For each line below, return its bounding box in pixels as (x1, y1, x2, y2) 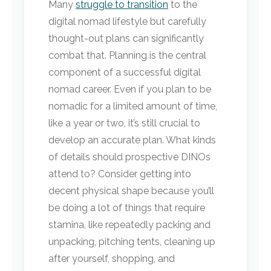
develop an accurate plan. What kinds (48, 134, 216, 146)
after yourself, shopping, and (48, 253, 175, 264)
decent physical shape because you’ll (48, 185, 214, 197)
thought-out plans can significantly (48, 33, 204, 44)
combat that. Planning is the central (48, 50, 206, 61)
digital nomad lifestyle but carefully (48, 16, 206, 27)
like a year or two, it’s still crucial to (48, 117, 200, 129)
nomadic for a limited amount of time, (48, 100, 217, 112)
